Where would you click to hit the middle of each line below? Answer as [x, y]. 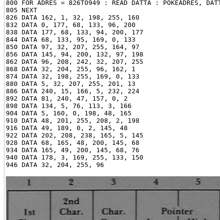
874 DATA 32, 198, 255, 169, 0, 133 [73, 76]
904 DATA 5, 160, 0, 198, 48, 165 [69, 113]
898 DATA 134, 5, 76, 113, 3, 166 [69, 106]
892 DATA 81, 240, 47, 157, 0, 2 [67, 98]
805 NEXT [22, 10]
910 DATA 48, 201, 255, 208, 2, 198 [73, 121]
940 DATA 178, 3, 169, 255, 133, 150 [75, 157]
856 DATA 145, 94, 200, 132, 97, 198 [75, 54]
